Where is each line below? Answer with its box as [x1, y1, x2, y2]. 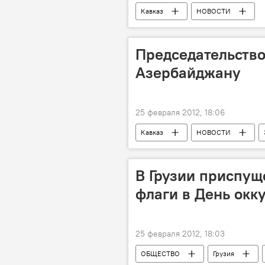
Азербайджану [135, 63, 241, 82]
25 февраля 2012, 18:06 [135, 107, 225, 118]
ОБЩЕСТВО [141, 249, 180, 258]
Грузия [213, 249, 234, 258]
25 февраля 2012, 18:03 [135, 228, 225, 239]
